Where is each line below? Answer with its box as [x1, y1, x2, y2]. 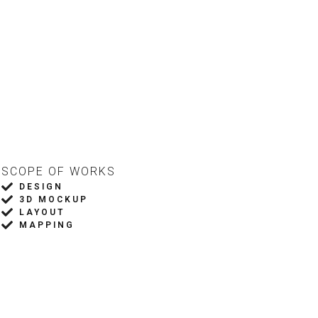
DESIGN [18, 182, 63, 192]
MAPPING [18, 220, 75, 230]
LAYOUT [18, 207, 65, 217]
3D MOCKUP [18, 194, 88, 204]
